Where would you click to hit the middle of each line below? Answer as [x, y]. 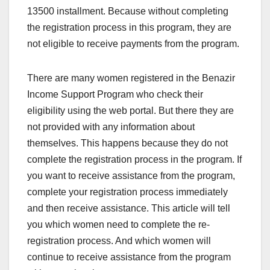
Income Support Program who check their [115, 94]
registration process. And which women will [119, 240]
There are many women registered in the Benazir [131, 78]
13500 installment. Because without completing [128, 11]
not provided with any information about [111, 127]
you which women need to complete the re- [118, 224]
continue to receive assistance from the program [129, 257]
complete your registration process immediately [127, 192]
